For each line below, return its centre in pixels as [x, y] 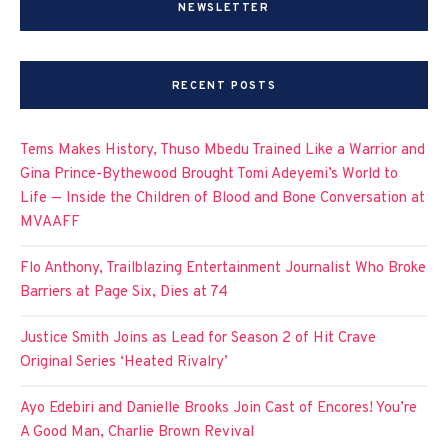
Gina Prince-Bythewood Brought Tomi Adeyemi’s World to [209, 174]
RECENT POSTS [224, 86]
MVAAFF [50, 222]
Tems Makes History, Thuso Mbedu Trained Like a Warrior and [222, 150]
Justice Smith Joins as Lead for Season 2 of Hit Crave [198, 338]
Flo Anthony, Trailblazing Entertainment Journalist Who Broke [223, 268]
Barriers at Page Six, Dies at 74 [124, 292]
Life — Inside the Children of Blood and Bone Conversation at [222, 198]
